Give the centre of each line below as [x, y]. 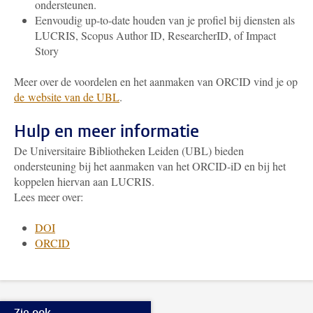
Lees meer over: [49, 197]
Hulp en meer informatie [107, 131]
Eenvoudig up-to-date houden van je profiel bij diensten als [165, 20]
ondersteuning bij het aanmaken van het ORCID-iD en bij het [150, 166]
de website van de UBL [67, 97]
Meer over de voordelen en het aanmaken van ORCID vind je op [156, 81]
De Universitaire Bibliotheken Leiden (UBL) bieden [129, 151]
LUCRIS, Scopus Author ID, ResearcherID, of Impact [155, 35]
